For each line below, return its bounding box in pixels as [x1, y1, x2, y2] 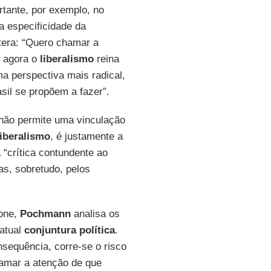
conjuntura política [24, 224, 115, 236]
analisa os [70, 208, 120, 220]
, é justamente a [50, 131, 123, 142]
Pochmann [19, 208, 71, 220]
